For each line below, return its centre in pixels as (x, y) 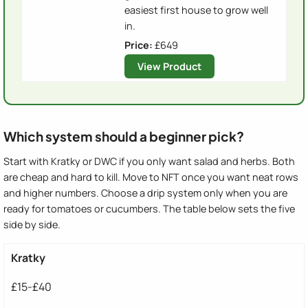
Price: (139, 45)
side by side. (32, 225)
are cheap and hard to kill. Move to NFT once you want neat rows (151, 177)
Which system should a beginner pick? (124, 136)
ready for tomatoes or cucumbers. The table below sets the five (149, 209)
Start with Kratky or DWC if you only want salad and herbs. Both (149, 162)
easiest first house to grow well (196, 10)
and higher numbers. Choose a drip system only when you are (145, 193)
